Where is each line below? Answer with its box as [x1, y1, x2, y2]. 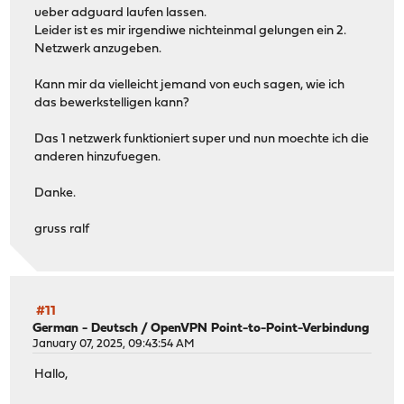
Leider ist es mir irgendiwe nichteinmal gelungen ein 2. [34, 24, 347, 39]
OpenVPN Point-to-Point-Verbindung [151, 321, 370, 335]
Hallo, [34, 368, 69, 382]
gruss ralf [34, 223, 90, 237]
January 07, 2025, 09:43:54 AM [32, 337, 196, 350]
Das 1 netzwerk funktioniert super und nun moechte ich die [34, 133, 370, 147]
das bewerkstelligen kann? [34, 96, 190, 111]
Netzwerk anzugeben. [34, 42, 162, 57]
